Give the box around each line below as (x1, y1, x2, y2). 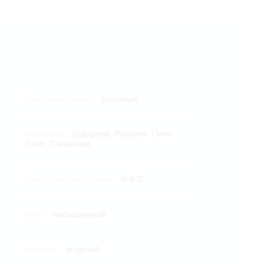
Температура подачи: (25, 173, 116, 184)
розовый (101, 93, 137, 104)
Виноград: (25, 128, 68, 139)
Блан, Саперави (25, 138, 90, 149)
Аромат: (25, 243, 61, 254)
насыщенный (52, 209, 105, 219)
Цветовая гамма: (25, 93, 97, 104)
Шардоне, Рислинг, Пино (72, 128, 173, 139)
